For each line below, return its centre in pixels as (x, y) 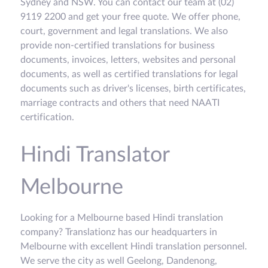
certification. (48, 118)
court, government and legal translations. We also (124, 31)
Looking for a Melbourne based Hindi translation (122, 218)
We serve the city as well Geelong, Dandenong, (119, 261)
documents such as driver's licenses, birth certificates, (133, 89)
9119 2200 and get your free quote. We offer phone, (130, 17)
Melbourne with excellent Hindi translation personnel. (134, 247)
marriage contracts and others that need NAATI (120, 103)
